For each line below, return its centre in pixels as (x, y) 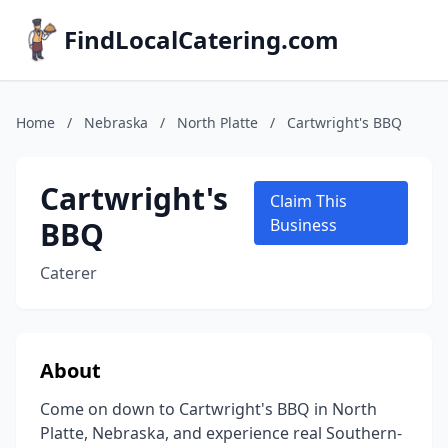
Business (304, 225)
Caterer (68, 273)
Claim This (309, 201)
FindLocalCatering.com (201, 39)
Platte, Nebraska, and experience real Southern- (221, 433)
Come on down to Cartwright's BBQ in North (208, 409)
